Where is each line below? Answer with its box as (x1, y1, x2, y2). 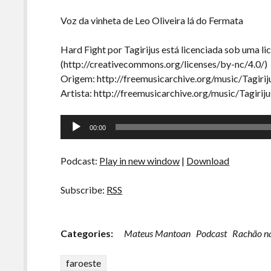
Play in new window (99, 155, 180, 166)
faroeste (66, 257, 102, 269)
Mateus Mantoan (124, 227, 191, 239)
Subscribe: (60, 184, 107, 195)
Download (186, 155, 230, 166)
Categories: (60, 227, 114, 239)
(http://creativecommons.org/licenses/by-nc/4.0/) (60, 58, 268, 70)
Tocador (60, 116, 96, 127)
